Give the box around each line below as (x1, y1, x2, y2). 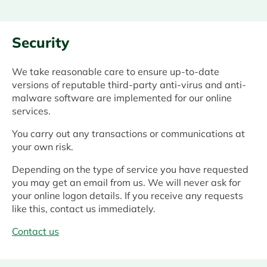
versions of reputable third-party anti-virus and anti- (12, 79, 246, 91)
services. (12, 105, 51, 117)
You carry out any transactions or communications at (12, 128, 245, 140)
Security (12, 33, 69, 52)
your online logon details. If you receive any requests (12, 190, 243, 202)
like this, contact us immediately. (12, 203, 156, 215)
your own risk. (12, 141, 73, 153)
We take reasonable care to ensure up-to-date (12, 66, 219, 78)
